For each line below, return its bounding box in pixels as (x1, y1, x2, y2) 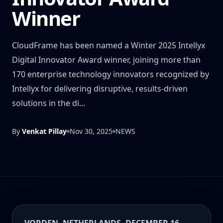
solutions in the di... (12, 98, 85, 109)
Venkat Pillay (22, 126, 67, 136)
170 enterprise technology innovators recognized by (12, 69, 209, 80)
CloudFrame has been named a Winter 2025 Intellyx (12, 40, 205, 51)
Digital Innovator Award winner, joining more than (12, 54, 201, 66)
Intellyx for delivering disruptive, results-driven (12, 83, 188, 95)
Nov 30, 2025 (70, 126, 112, 136)
